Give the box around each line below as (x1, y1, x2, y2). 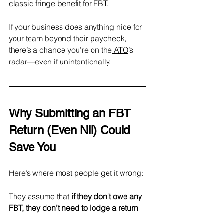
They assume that (9, 191, 71, 201)
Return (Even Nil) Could (9, 123, 133, 137)
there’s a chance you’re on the (9, 45, 112, 55)
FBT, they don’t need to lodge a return (9, 202, 138, 213)
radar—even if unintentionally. (9, 56, 111, 66)
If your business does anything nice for (9, 21, 144, 31)
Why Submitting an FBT (9, 106, 134, 120)
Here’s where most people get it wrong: (9, 168, 145, 178)
